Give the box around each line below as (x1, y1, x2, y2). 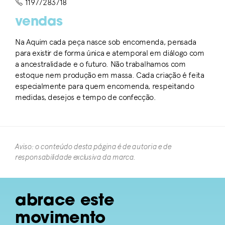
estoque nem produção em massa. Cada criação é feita (15, 70, 204, 80)
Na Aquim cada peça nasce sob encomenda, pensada (15, 37, 196, 47)
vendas (15, 16, 63, 30)
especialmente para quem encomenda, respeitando (15, 81, 194, 91)
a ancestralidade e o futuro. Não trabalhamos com (15, 59, 186, 69)
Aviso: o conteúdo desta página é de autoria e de (15, 142, 172, 152)
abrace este (15, 193, 27, 210)
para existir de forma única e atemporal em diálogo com (15, 48, 204, 58)
